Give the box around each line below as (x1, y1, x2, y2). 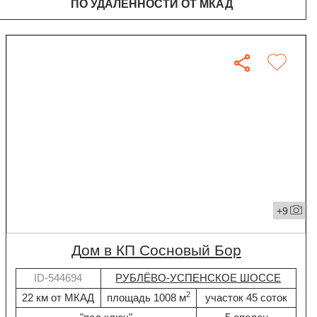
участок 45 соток (205, 291, 288, 304)
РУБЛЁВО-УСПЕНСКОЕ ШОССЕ (115, 272, 282, 284)
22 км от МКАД (22, 291, 95, 304)
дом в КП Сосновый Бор (81, 242, 241, 260)
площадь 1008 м (106, 291, 186, 304)
